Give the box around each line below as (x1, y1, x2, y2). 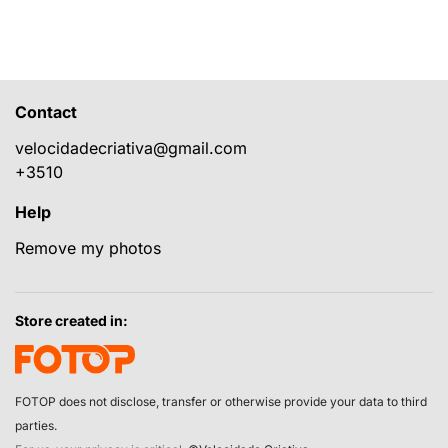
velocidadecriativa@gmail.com (15, 138, 247, 158)
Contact (15, 102, 77, 122)
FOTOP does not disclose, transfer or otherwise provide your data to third (15, 393, 427, 409)
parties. (15, 417, 57, 433)
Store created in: (15, 312, 128, 329)
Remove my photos (15, 238, 161, 258)
